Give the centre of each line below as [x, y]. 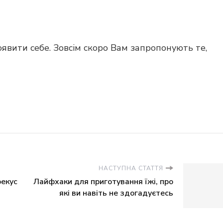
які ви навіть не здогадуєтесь [116, 193]
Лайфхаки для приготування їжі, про [103, 182]
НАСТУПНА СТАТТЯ [131, 168]
